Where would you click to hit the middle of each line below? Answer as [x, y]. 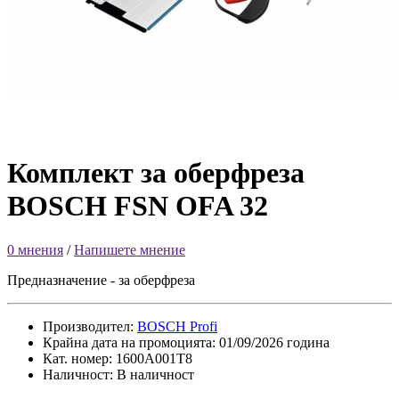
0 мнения [35, 249]
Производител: [90, 326]
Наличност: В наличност [118, 374]
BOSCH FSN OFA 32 [138, 206]
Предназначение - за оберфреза [101, 280]
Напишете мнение [130, 249]
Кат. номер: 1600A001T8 [118, 358]
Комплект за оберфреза [156, 173]
